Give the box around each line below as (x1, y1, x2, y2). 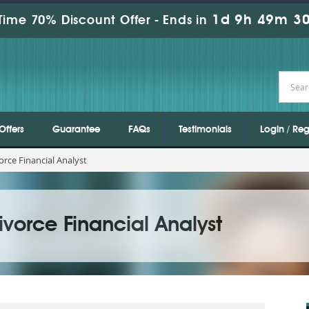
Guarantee (52, 125, 100, 134)
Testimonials (179, 125, 232, 134)
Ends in (159, 14, 212, 27)
